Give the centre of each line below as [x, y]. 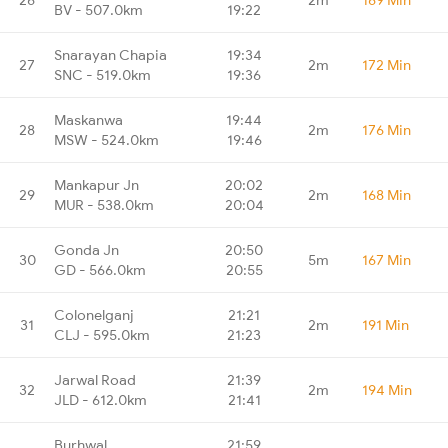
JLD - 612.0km [100, 399]
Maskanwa [88, 119]
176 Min [386, 129]
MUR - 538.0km [104, 204]
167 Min [386, 259]
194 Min [387, 389]
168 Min [386, 194]
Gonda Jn [86, 249]
